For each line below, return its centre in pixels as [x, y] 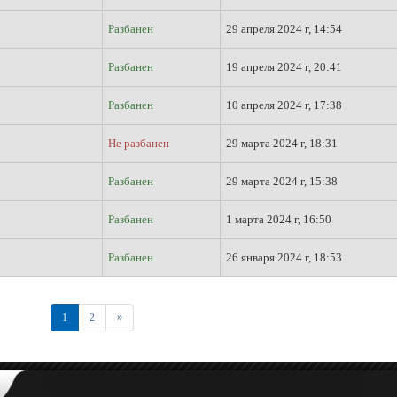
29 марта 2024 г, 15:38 [282, 181]
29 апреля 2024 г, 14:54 [284, 29]
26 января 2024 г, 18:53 [284, 257]
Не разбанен [139, 143]
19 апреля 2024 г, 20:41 [284, 67]
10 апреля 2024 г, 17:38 [284, 105]
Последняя [146, 316]
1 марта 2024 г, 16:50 [279, 219]
